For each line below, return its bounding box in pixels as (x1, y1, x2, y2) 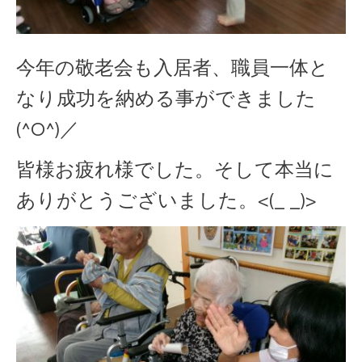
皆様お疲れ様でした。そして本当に (16, 160, 334, 181)
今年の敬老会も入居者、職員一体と (16, 58, 329, 79)
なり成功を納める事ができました (16, 89, 316, 110)
